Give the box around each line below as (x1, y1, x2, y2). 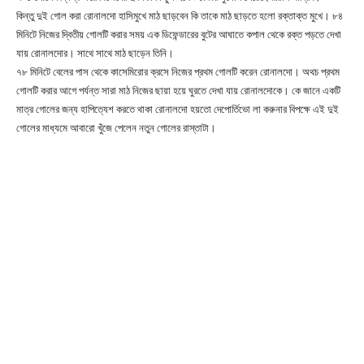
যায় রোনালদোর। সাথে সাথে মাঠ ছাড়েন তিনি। (16, 47, 174, 60)
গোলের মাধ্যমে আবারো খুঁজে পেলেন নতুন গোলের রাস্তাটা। (16, 122, 216, 135)
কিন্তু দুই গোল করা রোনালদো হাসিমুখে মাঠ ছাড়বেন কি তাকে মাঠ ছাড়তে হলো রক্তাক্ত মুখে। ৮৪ (16, 10, 343, 23)
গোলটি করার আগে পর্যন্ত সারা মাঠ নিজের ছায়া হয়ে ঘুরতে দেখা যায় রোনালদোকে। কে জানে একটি (16, 84, 340, 97)
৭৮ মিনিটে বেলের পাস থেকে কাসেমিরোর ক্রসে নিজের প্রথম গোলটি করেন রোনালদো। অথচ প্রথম (16, 66, 340, 79)
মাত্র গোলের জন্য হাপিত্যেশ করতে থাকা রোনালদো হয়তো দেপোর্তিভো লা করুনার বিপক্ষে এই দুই (16, 103, 339, 116)
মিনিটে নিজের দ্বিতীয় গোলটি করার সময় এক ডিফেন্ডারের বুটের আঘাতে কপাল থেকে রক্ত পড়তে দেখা (16, 28, 341, 41)
